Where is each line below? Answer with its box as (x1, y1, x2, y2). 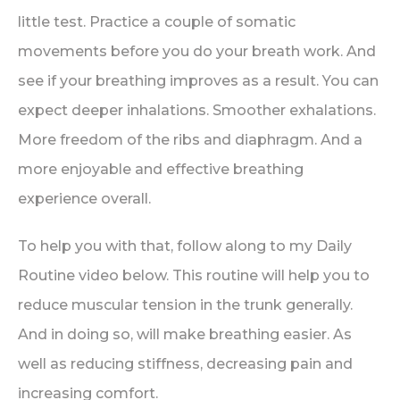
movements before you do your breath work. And (18, 43, 376, 60)
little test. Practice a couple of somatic (18, 13, 296, 30)
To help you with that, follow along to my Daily (18, 237, 352, 254)
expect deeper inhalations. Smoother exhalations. (18, 102, 376, 119)
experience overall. (18, 190, 151, 207)
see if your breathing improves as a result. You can (18, 72, 379, 89)
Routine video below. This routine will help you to (18, 267, 370, 284)
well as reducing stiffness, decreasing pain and (18, 355, 353, 372)
